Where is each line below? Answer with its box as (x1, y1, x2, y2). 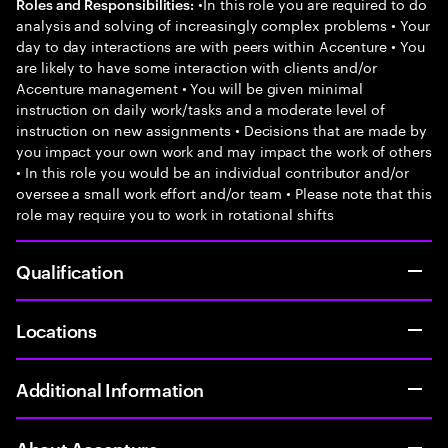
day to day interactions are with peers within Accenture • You (16, 34, 425, 56)
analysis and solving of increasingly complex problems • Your (16, 13, 430, 35)
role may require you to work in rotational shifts (16, 202, 334, 224)
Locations (16, 317, 97, 342)
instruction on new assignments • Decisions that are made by (16, 118, 427, 140)
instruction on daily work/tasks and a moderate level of (16, 97, 386, 119)
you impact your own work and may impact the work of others (16, 139, 432, 161)
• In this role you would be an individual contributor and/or (16, 160, 409, 182)
